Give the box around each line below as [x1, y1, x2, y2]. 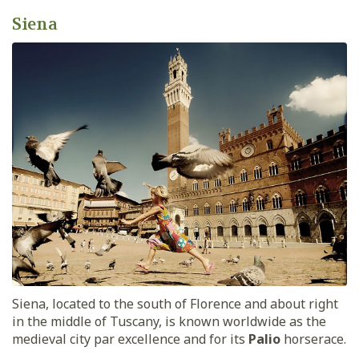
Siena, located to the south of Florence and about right [12, 295, 338, 313]
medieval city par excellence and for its [12, 330, 248, 349]
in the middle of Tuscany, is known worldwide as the [12, 313, 326, 331]
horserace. [284, 330, 346, 349]
